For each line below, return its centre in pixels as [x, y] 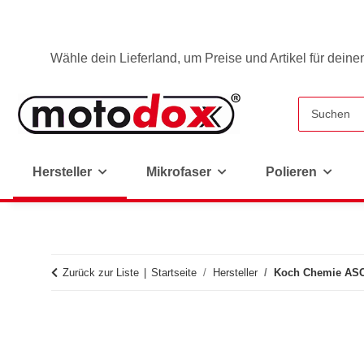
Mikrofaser [179, 172]
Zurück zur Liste [101, 273]
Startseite [174, 273]
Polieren [291, 172]
